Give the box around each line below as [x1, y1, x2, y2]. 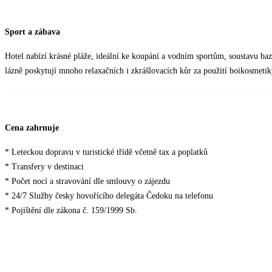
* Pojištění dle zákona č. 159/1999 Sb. [5, 206, 137, 216]
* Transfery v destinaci [5, 162, 84, 172]
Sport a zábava [5, 27, 60, 37]
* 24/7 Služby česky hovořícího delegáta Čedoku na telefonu [5, 191, 213, 201]
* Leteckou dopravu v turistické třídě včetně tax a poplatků [5, 148, 208, 157]
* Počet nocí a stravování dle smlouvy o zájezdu [5, 177, 170, 186]
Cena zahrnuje [5, 123, 59, 133]
